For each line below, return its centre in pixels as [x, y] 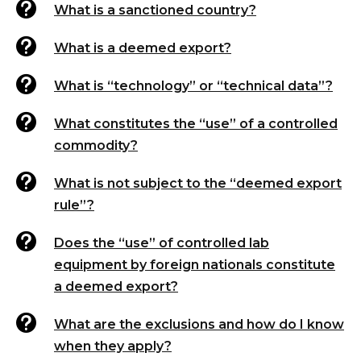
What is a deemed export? [143, 48]
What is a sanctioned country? [155, 10]
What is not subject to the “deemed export [198, 183]
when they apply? [113, 346]
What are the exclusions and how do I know [199, 324]
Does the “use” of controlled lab [162, 243]
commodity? [96, 145]
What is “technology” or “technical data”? [193, 86]
